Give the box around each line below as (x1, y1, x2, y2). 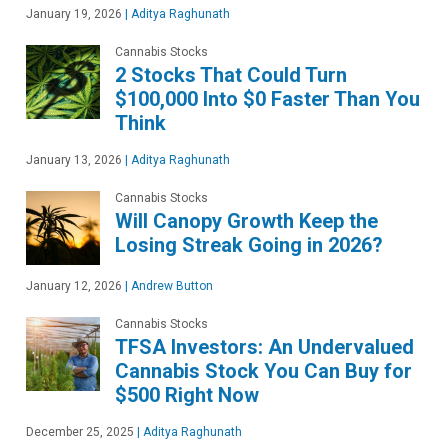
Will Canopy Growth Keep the (115, 209, 378, 233)
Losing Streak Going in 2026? (115, 233, 383, 257)
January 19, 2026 (26, 7, 122, 21)
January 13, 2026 (26, 153, 122, 167)
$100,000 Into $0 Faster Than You (115, 87, 420, 111)
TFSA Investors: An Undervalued (115, 335, 414, 359)
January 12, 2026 (26, 279, 122, 293)
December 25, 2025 (26, 425, 134, 439)
